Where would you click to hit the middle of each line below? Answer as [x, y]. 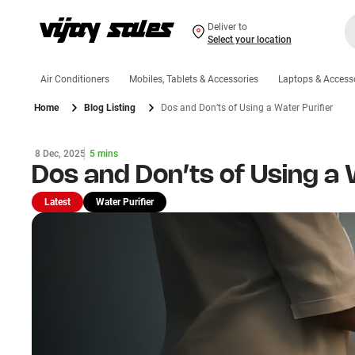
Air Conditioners [75, 79]
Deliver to [227, 27]
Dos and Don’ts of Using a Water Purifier [247, 108]
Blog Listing [110, 108]
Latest [57, 202]
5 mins [103, 154]
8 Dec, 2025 [60, 154]
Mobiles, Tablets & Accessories [194, 79]
